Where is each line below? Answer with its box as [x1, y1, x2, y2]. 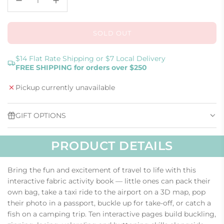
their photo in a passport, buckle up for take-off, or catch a [7, 198, 211, 207]
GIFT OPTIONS [15, 110, 66, 120]
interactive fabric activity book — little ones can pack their [7, 176, 210, 185]
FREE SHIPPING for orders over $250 [15, 62, 147, 72]
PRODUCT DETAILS [51, 138, 173, 153]
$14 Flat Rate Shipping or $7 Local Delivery [15, 53, 165, 63]
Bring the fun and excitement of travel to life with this [7, 165, 196, 174]
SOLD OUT [92, 28, 131, 37]
